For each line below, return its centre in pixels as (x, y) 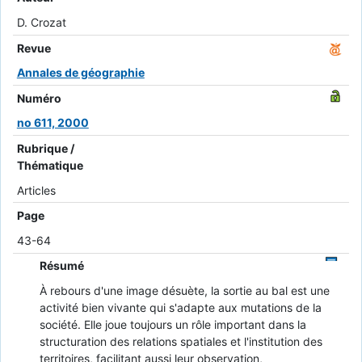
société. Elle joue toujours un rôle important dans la (173, 324)
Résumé (61, 266)
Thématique (50, 165)
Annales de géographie (80, 73)
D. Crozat (41, 23)
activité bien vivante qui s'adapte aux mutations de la (180, 307)
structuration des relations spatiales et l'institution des (181, 341)
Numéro (39, 98)
